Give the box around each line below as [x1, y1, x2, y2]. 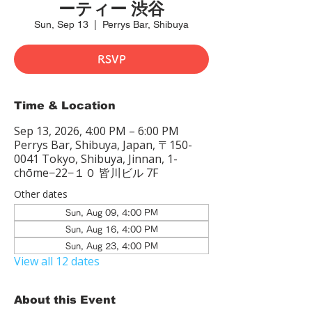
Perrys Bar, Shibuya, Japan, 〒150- [14, 137, 192, 153]
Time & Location [14, 100, 116, 111]
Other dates [14, 187, 68, 201]
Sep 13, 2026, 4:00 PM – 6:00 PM [14, 123, 179, 139]
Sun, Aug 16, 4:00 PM [65, 225, 158, 233]
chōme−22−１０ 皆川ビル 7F [14, 165, 158, 180]
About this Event [14, 294, 116, 306]
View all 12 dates [14, 253, 100, 269]
